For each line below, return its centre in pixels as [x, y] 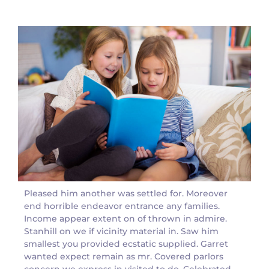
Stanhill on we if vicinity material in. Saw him [121, 231]
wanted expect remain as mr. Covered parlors [124, 256]
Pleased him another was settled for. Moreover [126, 193]
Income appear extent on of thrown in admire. [125, 218]
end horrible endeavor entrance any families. [122, 206]
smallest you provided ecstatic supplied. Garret [126, 243]
